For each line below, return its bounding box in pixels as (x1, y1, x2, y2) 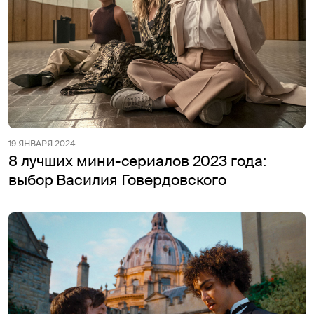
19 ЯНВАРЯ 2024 (8, 137, 75, 149)
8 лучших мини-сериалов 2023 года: (8, 151, 266, 171)
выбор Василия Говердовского (8, 170, 227, 190)
